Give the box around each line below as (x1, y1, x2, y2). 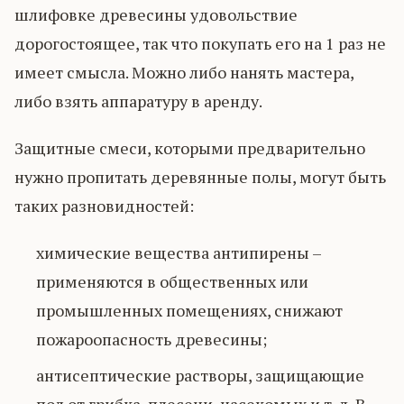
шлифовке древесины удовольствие (14, 4, 298, 25)
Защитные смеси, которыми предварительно (14, 137, 365, 159)
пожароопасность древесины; (36, 328, 267, 350)
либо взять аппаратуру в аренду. (14, 90, 262, 112)
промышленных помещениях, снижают (36, 299, 343, 321)
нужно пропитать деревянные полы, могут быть (14, 166, 386, 188)
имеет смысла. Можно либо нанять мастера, (14, 61, 353, 83)
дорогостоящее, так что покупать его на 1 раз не (14, 32, 386, 54)
